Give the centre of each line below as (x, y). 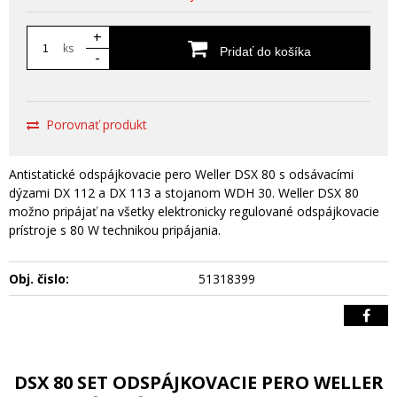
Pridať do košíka (263, 51)
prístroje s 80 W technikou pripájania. (115, 230)
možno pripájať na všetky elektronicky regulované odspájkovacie (194, 211)
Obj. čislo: (39, 278)
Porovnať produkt (97, 124)
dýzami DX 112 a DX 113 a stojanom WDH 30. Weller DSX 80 (184, 192)
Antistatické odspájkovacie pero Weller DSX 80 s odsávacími (181, 174)
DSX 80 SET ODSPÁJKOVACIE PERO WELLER (198, 382)
